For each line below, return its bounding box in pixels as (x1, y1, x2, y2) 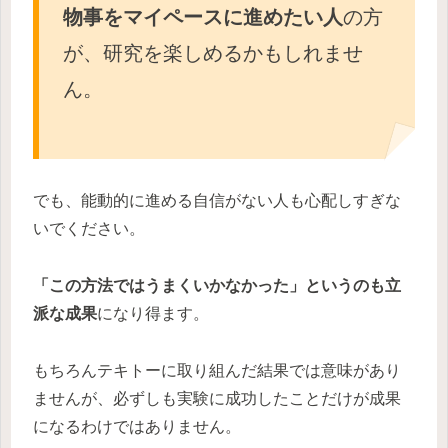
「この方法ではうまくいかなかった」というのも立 (33, 277, 401, 295)
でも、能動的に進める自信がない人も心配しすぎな (33, 192, 401, 210)
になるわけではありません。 (33, 417, 241, 435)
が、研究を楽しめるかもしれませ (63, 41, 363, 64)
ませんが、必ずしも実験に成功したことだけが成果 (33, 389, 401, 407)
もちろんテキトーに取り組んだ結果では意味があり (33, 361, 401, 379)
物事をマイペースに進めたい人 (63, 5, 343, 28)
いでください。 (33, 220, 145, 238)
